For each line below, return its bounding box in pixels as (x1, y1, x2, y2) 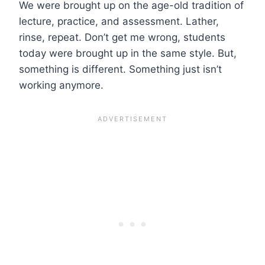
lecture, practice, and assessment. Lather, (19, 15, 219, 27)
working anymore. (19, 79, 104, 91)
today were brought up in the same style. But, (19, 47, 237, 59)
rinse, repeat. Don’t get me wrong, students (19, 31, 225, 43)
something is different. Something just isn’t (19, 63, 222, 75)
